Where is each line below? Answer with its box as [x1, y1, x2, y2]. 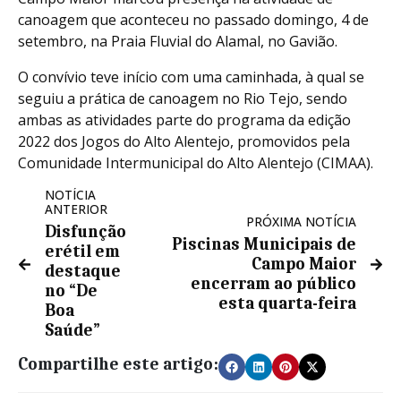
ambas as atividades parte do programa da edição [18, 110, 351, 131]
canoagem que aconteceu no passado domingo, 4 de [18, 10, 369, 30]
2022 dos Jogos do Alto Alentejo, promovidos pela [18, 132, 350, 152]
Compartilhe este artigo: [18, 354, 218, 375]
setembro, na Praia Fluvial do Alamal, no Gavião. [18, 31, 337, 52]
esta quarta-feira [218, 294, 356, 314]
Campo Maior [252, 254, 356, 275]
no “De [45, 281, 98, 302]
